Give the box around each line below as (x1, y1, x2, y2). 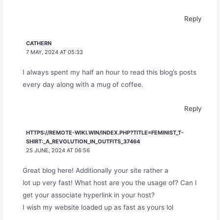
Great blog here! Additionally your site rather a (22, 166, 168, 175)
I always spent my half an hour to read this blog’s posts (22, 68, 196, 76)
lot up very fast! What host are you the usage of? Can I (22, 179, 197, 187)
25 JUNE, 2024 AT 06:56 (26, 147, 90, 154)
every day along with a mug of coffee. (22, 80, 143, 88)
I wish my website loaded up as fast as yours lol (22, 203, 173, 212)
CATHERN (26, 39, 52, 47)
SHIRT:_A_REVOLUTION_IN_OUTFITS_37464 (26, 138, 140, 145)
